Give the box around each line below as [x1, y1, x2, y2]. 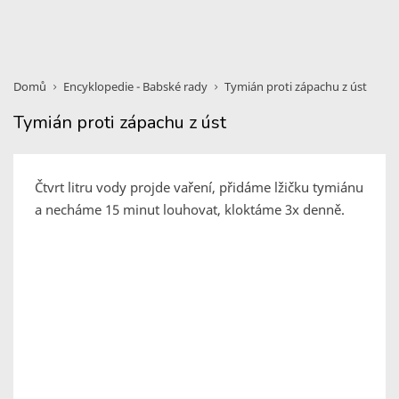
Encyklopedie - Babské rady [63, 78, 208, 94]
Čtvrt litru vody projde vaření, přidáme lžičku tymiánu [35, 178, 363, 196]
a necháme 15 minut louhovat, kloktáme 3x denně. [35, 200, 345, 218]
